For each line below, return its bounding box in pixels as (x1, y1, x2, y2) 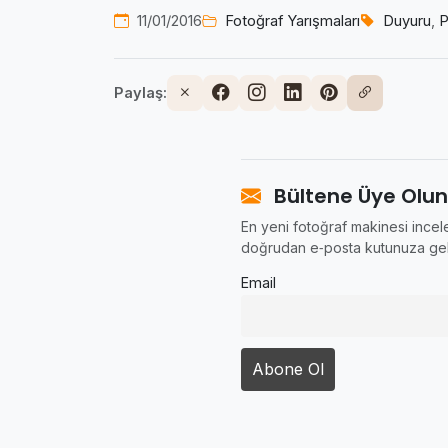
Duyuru (383, 12, 431, 31)
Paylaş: (114, 83, 167, 102)
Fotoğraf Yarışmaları (225, 12, 360, 31)
